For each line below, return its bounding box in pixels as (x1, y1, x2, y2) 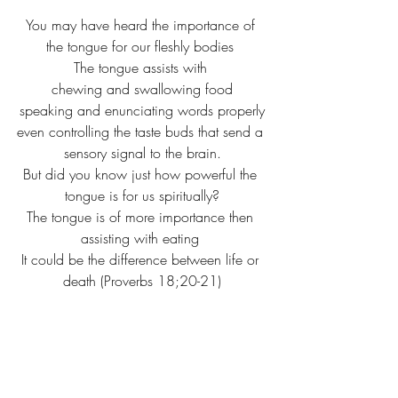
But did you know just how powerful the (23, 164, 261, 185)
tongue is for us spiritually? (65, 186, 219, 206)
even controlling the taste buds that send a (17, 122, 267, 142)
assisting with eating (81, 228, 203, 249)
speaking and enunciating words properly (20, 100, 265, 121)
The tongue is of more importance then (27, 207, 258, 227)
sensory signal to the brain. (63, 143, 221, 163)
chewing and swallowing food (52, 79, 233, 99)
